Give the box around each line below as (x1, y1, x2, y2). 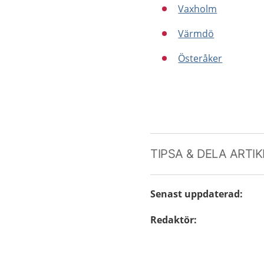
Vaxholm (178, 2, 217, 15)
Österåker (178, 52, 223, 65)
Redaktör (150, 213, 194, 226)
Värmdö (178, 27, 214, 40)
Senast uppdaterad (150, 187, 240, 200)
